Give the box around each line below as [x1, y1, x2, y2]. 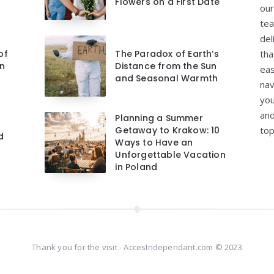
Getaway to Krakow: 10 [115, 124, 220, 137]
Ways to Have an [115, 136, 193, 149]
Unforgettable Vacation [115, 149, 226, 161]
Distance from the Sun [115, 60, 217, 73]
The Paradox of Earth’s [115, 48, 219, 61]
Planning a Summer [115, 112, 203, 125]
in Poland [115, 161, 158, 174]
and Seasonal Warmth [115, 72, 218, 85]
